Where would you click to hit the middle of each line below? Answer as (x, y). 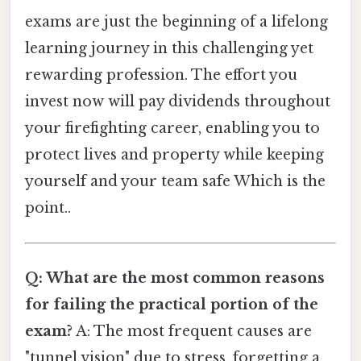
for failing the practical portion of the (172, 305)
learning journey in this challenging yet (169, 48)
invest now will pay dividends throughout (178, 101)
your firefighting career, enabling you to (172, 128)
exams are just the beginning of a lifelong (176, 21)
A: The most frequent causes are (192, 332)
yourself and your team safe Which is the (175, 181)
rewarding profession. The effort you (161, 75)
